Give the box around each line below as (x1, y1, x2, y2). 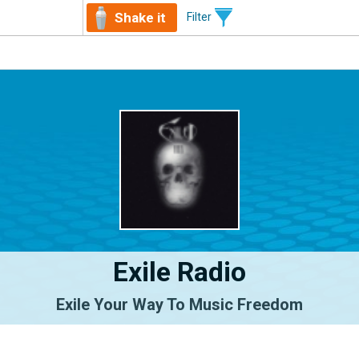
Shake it (115, 10, 166, 26)
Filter (187, 10, 214, 23)
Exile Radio (113, 256, 246, 288)
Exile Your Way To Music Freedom (56, 295, 303, 314)
